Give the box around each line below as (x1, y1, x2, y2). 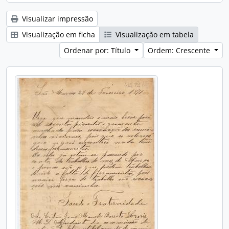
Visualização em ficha (20, 30, 95, 39)
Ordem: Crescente (148, 45, 213, 55)
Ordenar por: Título (64, 45, 133, 55)
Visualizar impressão (20, 14, 93, 24)
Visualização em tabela (113, 30, 194, 39)
